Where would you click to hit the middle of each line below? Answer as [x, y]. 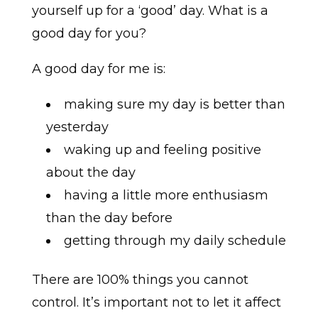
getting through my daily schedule [175, 241]
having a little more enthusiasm [166, 196]
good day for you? [89, 34]
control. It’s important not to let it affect [156, 303]
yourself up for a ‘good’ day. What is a [150, 11]
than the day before [109, 218]
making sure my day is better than [174, 105]
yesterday [77, 127]
